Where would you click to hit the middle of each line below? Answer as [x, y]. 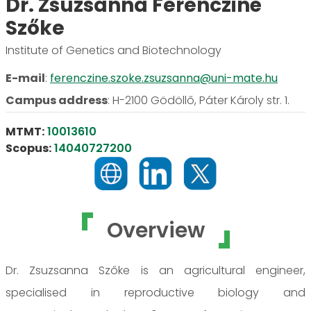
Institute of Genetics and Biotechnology [114, 50]
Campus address [57, 100]
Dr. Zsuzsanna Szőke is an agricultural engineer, [155, 270]
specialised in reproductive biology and [155, 292]
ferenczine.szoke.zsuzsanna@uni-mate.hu [164, 78]
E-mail [25, 78]
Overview [155, 230]
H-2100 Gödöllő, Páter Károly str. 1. [201, 100]
